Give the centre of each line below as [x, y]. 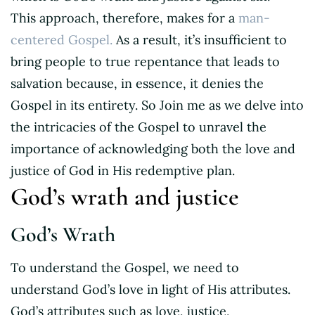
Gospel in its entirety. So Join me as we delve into [157, 105]
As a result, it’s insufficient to [200, 39]
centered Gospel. [62, 39]
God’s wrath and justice [124, 197]
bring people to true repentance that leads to [145, 61]
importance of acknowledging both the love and [153, 148]
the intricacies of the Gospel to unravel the [139, 127]
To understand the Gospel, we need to [125, 267]
